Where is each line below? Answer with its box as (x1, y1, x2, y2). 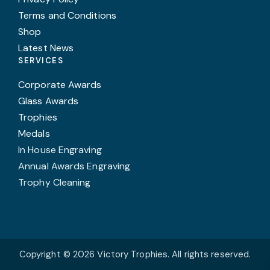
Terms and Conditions (18, 9, 116, 22)
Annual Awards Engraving (18, 160, 131, 173)
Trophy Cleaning (18, 176, 91, 189)
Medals (18, 127, 50, 140)
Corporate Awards (18, 78, 102, 92)
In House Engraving (18, 143, 102, 157)
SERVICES (18, 55, 63, 66)
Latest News (18, 42, 74, 55)
